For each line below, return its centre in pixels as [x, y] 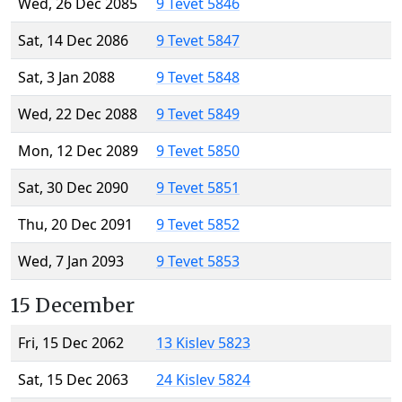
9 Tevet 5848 [198, 78]
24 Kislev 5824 [203, 380]
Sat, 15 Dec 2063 [73, 380]
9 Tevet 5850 [198, 151]
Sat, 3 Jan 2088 [66, 78]
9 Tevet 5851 [198, 188]
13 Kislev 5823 [203, 343]
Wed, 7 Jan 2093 [71, 262]
